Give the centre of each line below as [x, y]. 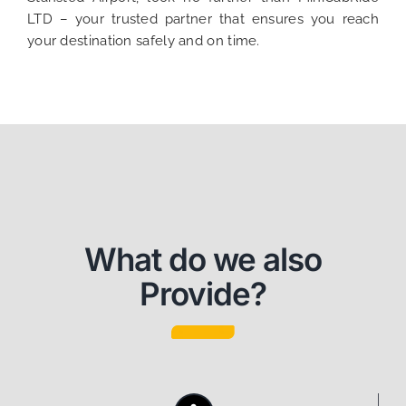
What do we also [203, 260]
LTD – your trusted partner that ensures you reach [203, 19]
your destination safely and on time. [143, 41]
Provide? [203, 294]
